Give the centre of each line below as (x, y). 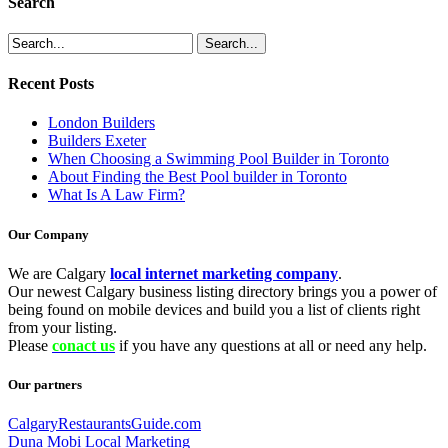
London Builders (101, 123)
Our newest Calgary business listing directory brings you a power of (222, 291)
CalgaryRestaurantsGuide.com (104, 424)
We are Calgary (59, 273)
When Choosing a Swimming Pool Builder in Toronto (218, 159)
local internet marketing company (224, 273)
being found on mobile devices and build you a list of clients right (214, 309)
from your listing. (62, 327)
